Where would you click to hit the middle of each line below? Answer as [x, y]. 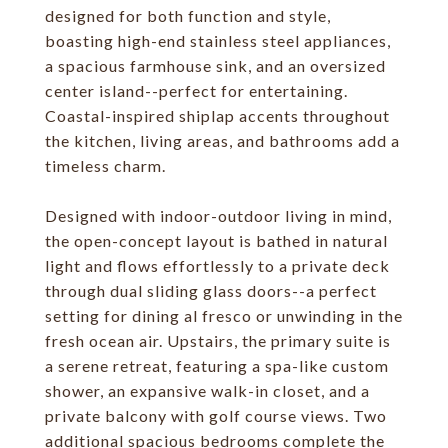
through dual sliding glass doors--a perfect [211, 290]
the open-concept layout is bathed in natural [216, 240]
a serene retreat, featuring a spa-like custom [217, 365]
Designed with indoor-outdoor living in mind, [218, 215]
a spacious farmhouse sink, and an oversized [215, 65]
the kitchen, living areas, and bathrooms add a [222, 140]
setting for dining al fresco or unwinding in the [224, 315]
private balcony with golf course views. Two [216, 415]
